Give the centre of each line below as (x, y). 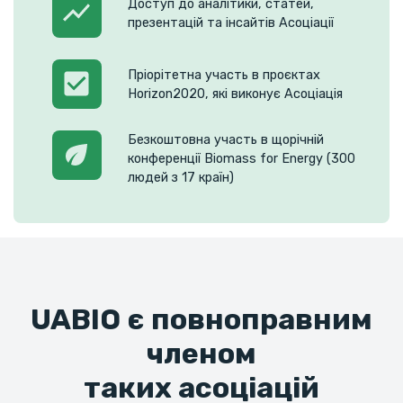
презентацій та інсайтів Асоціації (230, 22)
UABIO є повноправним (201, 320)
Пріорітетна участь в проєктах (224, 75)
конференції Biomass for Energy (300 (241, 159)
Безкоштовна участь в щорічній (225, 140)
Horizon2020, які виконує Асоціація (235, 94)
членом (201, 354)
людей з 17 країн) (180, 178)
